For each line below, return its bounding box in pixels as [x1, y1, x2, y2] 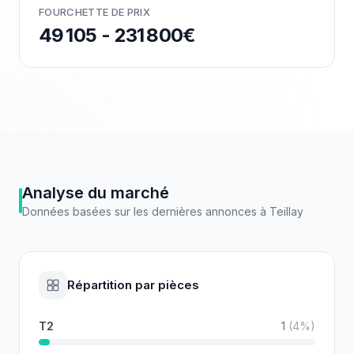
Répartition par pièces [67, 277, 199, 292]
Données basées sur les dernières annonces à [22, 205, 269, 218]
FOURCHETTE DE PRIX [39, 6, 150, 18]
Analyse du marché [22, 183, 169, 202]
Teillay [269, 205, 303, 218]
